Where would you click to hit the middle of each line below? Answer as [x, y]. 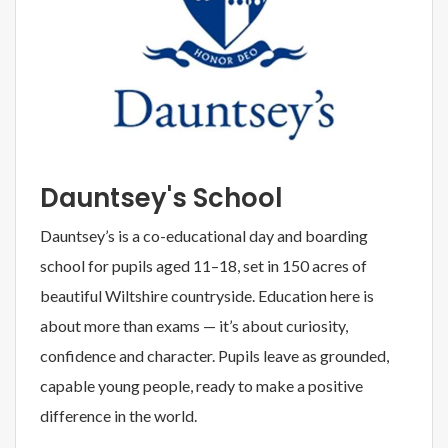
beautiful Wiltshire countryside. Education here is [207, 295]
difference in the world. [118, 415]
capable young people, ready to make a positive [201, 385]
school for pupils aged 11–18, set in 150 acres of [203, 265]
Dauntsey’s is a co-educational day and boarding [204, 235]
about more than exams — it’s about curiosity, [194, 325]
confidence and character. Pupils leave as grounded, [214, 355]
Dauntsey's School [161, 197]
